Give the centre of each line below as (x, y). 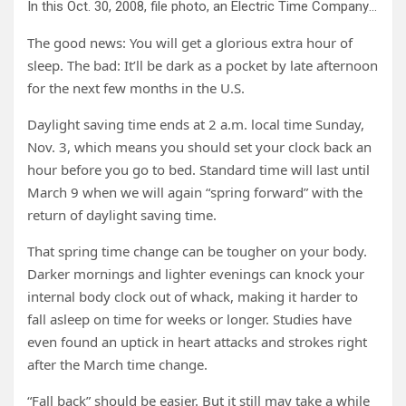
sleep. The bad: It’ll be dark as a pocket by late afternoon (203, 65)
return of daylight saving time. (122, 215)
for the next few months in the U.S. (136, 88)
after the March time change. (117, 364)
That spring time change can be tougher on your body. (197, 251)
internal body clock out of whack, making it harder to (193, 296)
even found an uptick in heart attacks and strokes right (197, 342)
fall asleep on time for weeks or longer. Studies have (189, 319)
